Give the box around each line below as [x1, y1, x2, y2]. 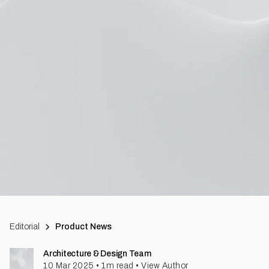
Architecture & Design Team [43, 249, 151, 258]
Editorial [10, 222, 40, 231]
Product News [55, 222, 112, 231]
